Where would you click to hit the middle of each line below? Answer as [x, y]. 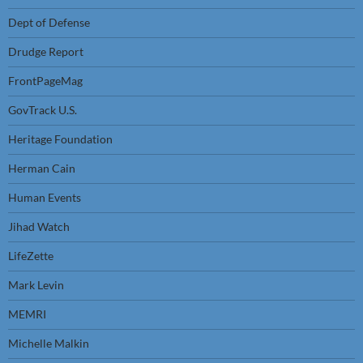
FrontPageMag [45, 81]
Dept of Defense [49, 22]
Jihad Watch [39, 226]
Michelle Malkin [49, 343]
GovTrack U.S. [43, 110]
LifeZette [31, 256]
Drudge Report [46, 51]
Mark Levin [36, 285]
